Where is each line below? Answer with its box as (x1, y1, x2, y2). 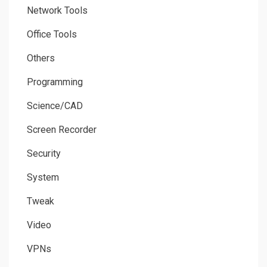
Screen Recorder (27, 123, 97, 135)
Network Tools (27, 4, 88, 16)
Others (27, 52, 55, 64)
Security (27, 147, 61, 159)
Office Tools (27, 28, 77, 40)
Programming (27, 76, 83, 88)
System (27, 171, 59, 183)
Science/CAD (27, 100, 83, 111)
